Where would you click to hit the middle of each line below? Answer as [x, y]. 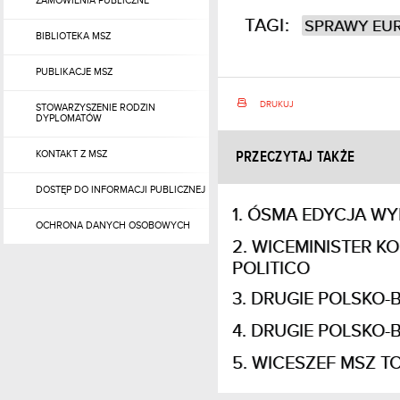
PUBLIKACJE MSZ [74, 71]
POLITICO [271, 268]
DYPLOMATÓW [68, 118]
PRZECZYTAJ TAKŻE [295, 157]
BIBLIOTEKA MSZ [73, 36]
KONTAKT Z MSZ [71, 154]
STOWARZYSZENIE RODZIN [95, 107]
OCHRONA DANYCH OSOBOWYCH [112, 225]
